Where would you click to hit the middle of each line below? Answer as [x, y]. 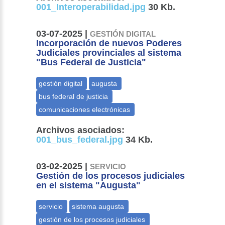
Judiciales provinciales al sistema [109, 53]
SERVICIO [108, 167]
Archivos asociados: [81, 130]
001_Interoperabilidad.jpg [91, 7]
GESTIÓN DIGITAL [123, 34]
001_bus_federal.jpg [80, 140]
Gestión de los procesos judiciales [111, 176]
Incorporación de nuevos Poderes [109, 43]
